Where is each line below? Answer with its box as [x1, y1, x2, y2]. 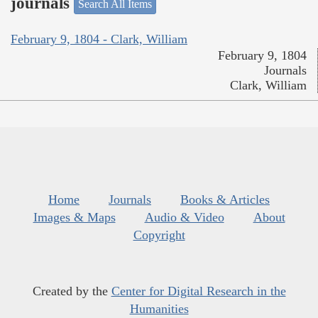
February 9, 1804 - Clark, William [11, 31, 187, 46]
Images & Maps [33, 209, 116, 224]
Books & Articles [180, 192, 270, 207]
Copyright [133, 227, 185, 242]
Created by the [32, 283, 111, 298]
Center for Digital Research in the [111, 283, 286, 298]
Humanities [129, 301, 189, 316]
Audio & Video [144, 209, 224, 224]
